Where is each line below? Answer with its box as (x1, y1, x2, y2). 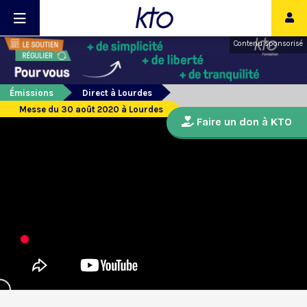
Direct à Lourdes (82, 88, 152, 99)
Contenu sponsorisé (234, 39, 303, 48)
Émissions (10, 88, 53, 99)
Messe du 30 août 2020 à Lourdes (19, 104, 163, 115)
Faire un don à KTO (194, 115, 292, 129)
